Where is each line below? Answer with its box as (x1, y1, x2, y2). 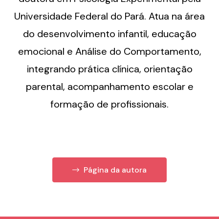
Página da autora (82, 164, 147, 175)
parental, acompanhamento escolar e (25, 80, 194, 93)
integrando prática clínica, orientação (26, 63, 193, 76)
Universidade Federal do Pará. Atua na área (14, 10, 205, 23)
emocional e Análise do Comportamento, (18, 45, 201, 58)
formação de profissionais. (50, 98, 169, 111)
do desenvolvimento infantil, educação (22, 27, 197, 41)
